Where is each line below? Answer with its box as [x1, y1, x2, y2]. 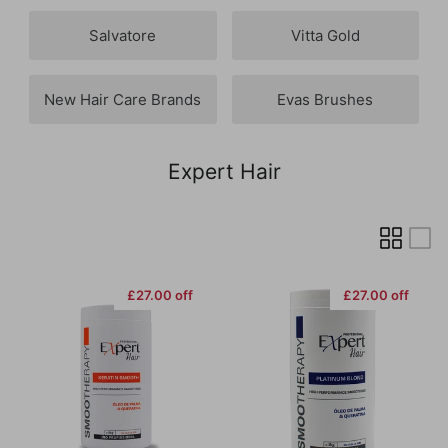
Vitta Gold [290, 26, 360, 46]
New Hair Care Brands [44, 90, 202, 110]
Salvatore [89, 26, 157, 46]
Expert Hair [167, 159, 281, 185]
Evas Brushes [277, 90, 374, 110]
